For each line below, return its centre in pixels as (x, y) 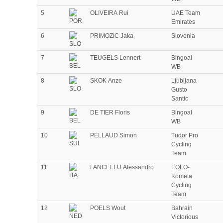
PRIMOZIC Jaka (112, 36)
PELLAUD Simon (113, 136)
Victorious (185, 217)
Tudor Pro (185, 136)
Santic (180, 99)
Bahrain (182, 208)
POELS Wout (108, 208)
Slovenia (183, 36)
